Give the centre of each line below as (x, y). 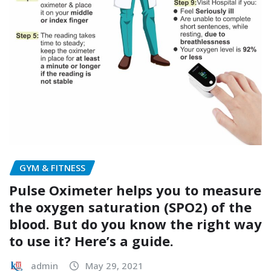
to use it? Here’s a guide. (91, 240)
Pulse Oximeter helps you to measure (135, 190)
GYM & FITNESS (52, 168)
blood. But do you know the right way (135, 224)
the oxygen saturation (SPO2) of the (130, 207)
